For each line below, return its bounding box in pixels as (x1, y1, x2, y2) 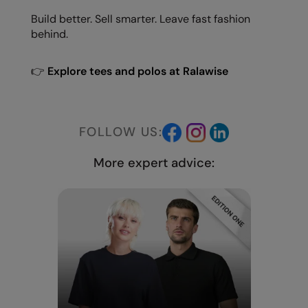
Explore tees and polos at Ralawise (47, 63, 228, 78)
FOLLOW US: (78, 124, 163, 140)
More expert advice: (93, 154, 214, 171)
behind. (31, 26, 68, 41)
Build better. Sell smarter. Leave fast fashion (31, 11, 250, 26)
